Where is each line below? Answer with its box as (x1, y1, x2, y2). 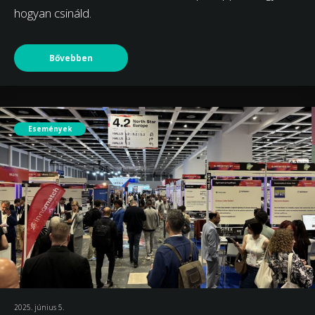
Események (28, 123, 72, 134)
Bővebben (49, 51, 93, 64)
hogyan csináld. (14, 4, 91, 21)
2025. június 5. (14, 302, 64, 313)
